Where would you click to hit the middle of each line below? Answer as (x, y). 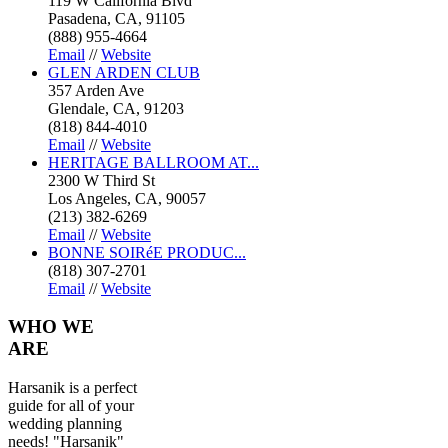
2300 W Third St (101, 180)
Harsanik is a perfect (72, 388)
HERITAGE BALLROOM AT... (153, 162)
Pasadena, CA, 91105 (116, 18)
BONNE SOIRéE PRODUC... (147, 252)
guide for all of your (71, 406)
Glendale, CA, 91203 (116, 108)
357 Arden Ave (96, 90)
